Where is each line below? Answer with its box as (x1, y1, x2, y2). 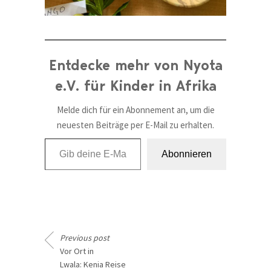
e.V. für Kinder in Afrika (54, 77, 217, 95)
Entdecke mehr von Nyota (48, 56, 223, 74)
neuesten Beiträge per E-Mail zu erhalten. (57, 119, 214, 131)
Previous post (60, 232, 109, 244)
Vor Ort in (60, 246, 94, 257)
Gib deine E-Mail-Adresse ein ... (44, 132, 63, 144)
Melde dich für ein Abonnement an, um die (56, 104, 215, 116)
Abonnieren (162, 149, 212, 160)
